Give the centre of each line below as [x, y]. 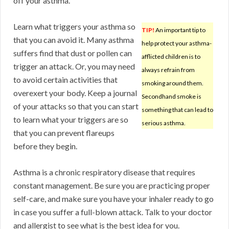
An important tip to [180, 30]
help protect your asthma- [177, 43]
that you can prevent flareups [64, 133]
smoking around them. [173, 83]
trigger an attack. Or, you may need [74, 66]
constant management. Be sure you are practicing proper [112, 186]
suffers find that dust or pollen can [73, 53]
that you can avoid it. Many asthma [74, 40]
